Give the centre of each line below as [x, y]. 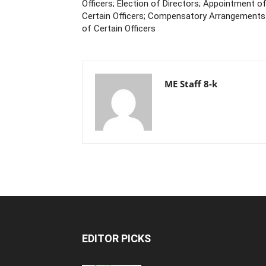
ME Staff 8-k [191, 84]
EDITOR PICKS [116, 238]
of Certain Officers [119, 28]
